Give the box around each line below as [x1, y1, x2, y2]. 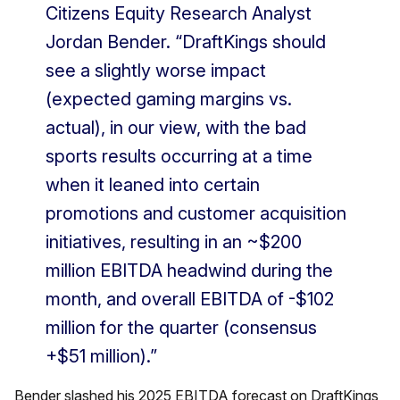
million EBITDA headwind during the [46, 260, 333, 281]
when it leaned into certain [46, 174, 260, 196]
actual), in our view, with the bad [46, 117, 306, 138]
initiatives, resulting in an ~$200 [46, 231, 302, 253]
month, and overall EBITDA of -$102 [46, 288, 334, 310]
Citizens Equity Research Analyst [46, 3, 312, 24]
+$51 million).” [46, 346, 157, 367]
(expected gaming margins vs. [46, 88, 292, 110]
